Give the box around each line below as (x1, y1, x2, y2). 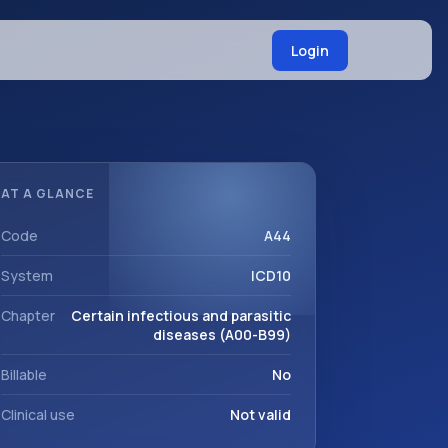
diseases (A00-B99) (153, 325, 291, 344)
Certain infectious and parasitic (71, 306, 291, 325)
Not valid (230, 405, 291, 424)
